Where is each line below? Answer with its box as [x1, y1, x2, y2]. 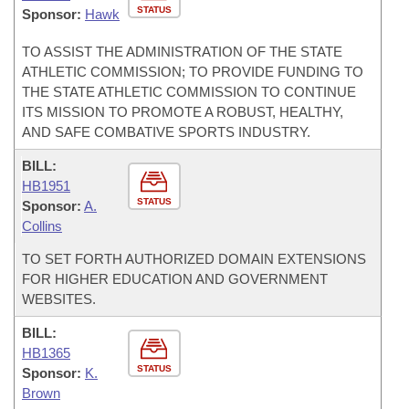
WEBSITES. [22, 291, 96, 307]
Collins [22, 218, 62, 234]
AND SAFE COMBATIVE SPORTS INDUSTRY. [22, 124, 310, 140]
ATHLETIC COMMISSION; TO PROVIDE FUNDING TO [22, 64, 363, 79]
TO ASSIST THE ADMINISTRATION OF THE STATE [22, 44, 342, 59]
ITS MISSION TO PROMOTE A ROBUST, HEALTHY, [22, 104, 343, 120]
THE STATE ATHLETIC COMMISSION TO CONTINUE [22, 84, 356, 100]
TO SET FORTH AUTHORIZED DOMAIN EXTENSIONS [22, 251, 366, 267]
